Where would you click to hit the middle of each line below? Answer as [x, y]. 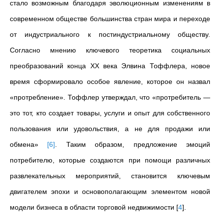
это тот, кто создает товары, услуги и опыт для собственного [110, 113]
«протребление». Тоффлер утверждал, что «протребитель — [110, 97]
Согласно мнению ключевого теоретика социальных [110, 50]
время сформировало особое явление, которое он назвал [110, 82]
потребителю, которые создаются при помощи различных [110, 160]
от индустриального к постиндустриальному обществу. [110, 34]
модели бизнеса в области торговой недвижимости [93, 207]
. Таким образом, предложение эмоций [133, 144]
